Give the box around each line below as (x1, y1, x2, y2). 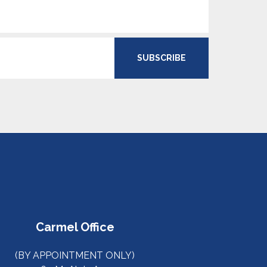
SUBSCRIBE (137, 53, 186, 63)
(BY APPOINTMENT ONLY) (15, 250, 135, 261)
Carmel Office (35, 220, 114, 234)
